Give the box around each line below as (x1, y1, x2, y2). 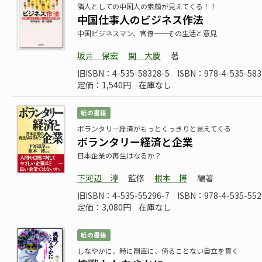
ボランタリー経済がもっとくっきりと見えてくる (77, 123, 231, 133)
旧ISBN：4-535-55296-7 (77, 189, 170, 201)
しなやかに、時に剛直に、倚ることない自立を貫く (77, 246, 239, 256)
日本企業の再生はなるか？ (77, 150, 161, 160)
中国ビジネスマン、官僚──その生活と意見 (77, 28, 217, 38)
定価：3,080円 (77, 201, 131, 213)
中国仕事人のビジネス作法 (77, 12, 204, 27)
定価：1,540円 (77, 79, 131, 91)
